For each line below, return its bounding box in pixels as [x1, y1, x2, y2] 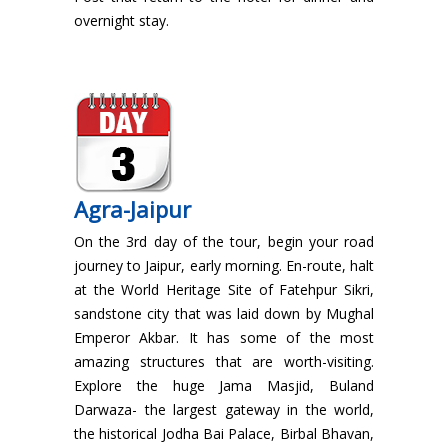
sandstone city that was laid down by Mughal [74, 304, 374, 324]
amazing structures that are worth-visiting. [74, 352, 374, 372]
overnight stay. [74, 11, 169, 31]
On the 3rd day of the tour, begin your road [74, 232, 374, 252]
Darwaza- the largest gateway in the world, [74, 400, 374, 420]
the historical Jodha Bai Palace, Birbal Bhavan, [74, 424, 374, 444]
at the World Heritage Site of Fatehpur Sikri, [74, 280, 374, 300]
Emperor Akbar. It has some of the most [74, 328, 374, 348]
